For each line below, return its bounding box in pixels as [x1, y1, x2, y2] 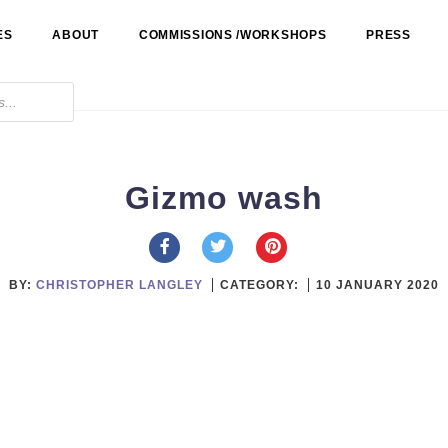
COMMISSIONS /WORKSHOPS [138, 28, 327, 42]
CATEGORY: [220, 277, 303, 292]
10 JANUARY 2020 [316, 277, 439, 292]
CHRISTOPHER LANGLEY [36, 277, 203, 292]
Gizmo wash [125, 180, 323, 216]
